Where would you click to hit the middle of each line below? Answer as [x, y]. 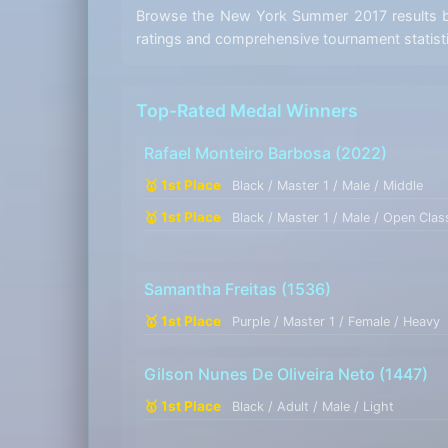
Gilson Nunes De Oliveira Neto [259, 373]
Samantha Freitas [210, 288]
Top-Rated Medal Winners [247, 110]
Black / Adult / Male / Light [313, 406]
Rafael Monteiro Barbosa [237, 152]
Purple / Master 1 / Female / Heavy [336, 321]
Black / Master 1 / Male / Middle [327, 185]
